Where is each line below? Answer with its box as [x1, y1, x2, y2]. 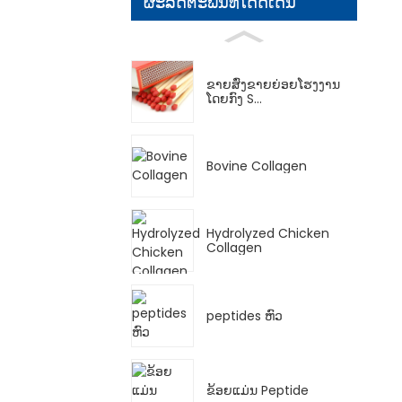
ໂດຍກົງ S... [206, 89, 262, 108]
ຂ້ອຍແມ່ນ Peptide [206, 381, 309, 400]
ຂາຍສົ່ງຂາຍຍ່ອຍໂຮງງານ [206, 74, 340, 93]
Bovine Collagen [206, 157, 307, 176]
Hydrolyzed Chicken [206, 224, 329, 243]
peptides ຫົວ [206, 306, 283, 325]
